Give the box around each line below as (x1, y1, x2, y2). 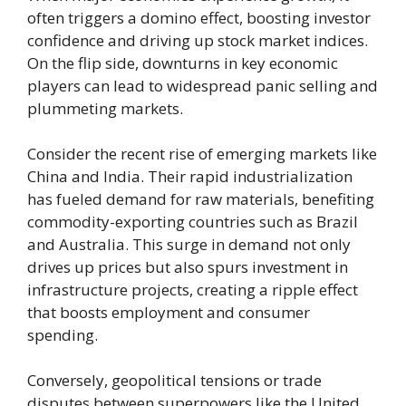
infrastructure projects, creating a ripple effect (27, 278, 358, 300)
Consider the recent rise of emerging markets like (27, 142, 377, 164)
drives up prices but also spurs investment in (27, 256, 348, 277)
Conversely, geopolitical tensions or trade (27, 369, 322, 391)
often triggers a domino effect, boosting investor (27, 6, 371, 28)
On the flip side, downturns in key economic (27, 52, 338, 73)
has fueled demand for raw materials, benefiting (27, 188, 374, 209)
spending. (27, 324, 98, 345)
